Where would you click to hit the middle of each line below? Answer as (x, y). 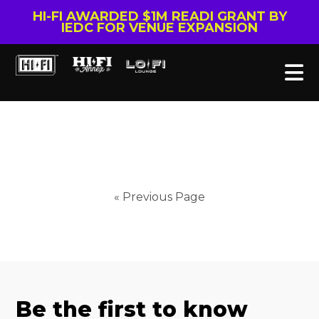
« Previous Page (159, 197)
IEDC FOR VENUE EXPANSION (159, 28)
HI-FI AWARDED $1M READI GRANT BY (159, 16)
